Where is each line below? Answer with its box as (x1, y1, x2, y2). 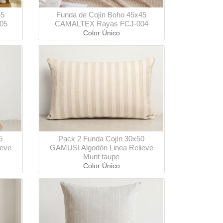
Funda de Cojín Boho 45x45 (56, 10, 146, 19)
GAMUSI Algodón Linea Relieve (49, 143, 153, 152)
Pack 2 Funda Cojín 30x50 (58, 134, 144, 143)
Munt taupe (83, 152, 119, 161)
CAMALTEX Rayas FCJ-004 (54, 19, 148, 28)
